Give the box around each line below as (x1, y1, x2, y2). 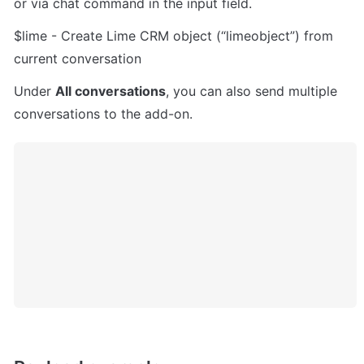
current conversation (14, 50, 141, 67)
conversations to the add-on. (14, 106, 193, 123)
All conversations (55, 83, 166, 100)
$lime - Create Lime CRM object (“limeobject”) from (14, 28, 333, 45)
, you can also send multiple (166, 83, 337, 100)
